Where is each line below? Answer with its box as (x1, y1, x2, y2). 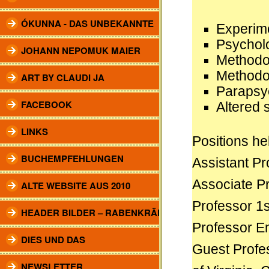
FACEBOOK (21, 98, 72, 111)
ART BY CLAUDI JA (21, 71, 104, 84)
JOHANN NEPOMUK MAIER (21, 44, 141, 57)
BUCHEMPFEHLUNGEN (21, 152, 124, 165)
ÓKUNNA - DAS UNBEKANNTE (21, 17, 154, 30)
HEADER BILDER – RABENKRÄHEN (21, 206, 177, 219)
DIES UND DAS (21, 233, 85, 246)
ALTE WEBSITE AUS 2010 (21, 179, 130, 192)
